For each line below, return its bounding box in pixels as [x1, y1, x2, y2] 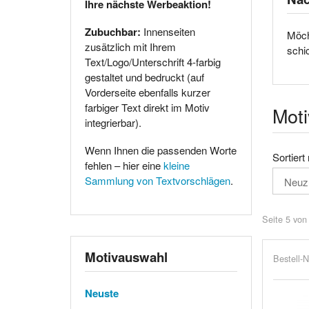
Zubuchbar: [85, 24, 141, 39]
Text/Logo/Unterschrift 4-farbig [85, 54, 221, 69]
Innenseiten [141, 24, 195, 39]
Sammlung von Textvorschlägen [85, 173, 230, 188]
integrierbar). [85, 115, 141, 130]
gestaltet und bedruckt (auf [85, 70, 204, 84]
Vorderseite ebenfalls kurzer [85, 85, 210, 99]
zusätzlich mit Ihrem [85, 39, 176, 54]
